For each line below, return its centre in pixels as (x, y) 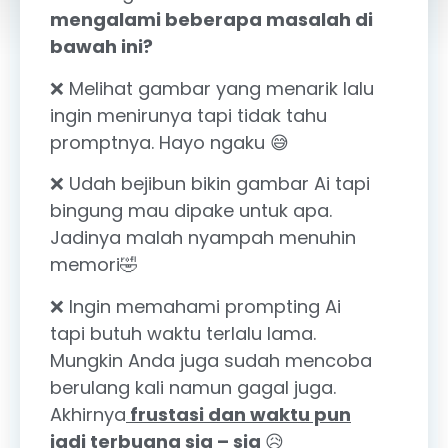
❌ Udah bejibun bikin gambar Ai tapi (210, 184)
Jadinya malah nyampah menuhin (203, 238)
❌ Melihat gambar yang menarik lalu (212, 88)
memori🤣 (94, 265)
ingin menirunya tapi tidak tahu (188, 115)
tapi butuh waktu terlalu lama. (183, 333)
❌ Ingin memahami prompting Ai (195, 306)
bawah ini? (101, 47)
